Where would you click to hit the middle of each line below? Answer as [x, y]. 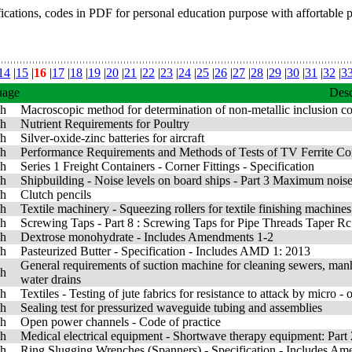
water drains [51, 279]
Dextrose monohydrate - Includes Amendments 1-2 [147, 237]
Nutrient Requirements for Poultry [105, 124]
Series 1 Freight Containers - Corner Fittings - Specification [167, 166]
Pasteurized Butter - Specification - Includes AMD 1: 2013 [165, 251]
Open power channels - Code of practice [121, 322]
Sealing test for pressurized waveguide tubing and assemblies [171, 308]
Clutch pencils [56, 194]
